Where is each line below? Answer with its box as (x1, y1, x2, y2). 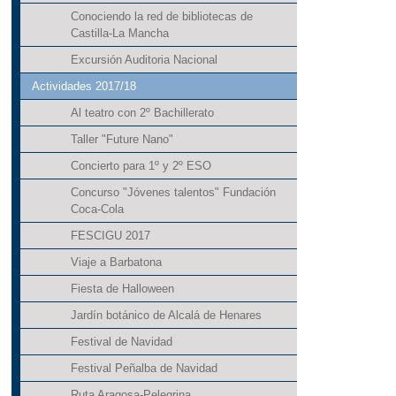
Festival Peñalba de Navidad (70, 362, 217, 376)
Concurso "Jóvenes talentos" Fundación (70, 186, 276, 200)
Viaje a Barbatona (70, 255, 162, 270)
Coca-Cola (70, 202, 124, 217)
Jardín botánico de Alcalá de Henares (70, 308, 262, 323)
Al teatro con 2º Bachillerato (70, 106, 214, 120)
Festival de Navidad (70, 335, 172, 349)
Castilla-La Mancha (70, 27, 169, 41)
